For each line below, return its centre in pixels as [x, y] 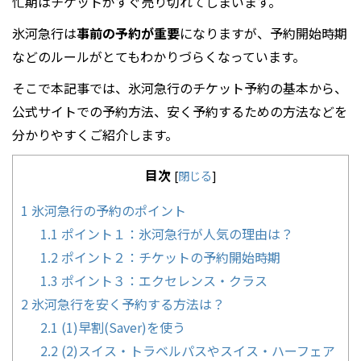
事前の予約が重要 [128, 33]
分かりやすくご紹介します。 [95, 134]
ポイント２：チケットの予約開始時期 [169, 257]
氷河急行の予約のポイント [107, 210]
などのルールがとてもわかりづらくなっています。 [159, 56]
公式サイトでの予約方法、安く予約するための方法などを [180, 111]
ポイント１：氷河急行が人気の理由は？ [176, 233]
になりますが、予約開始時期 [263, 33]
